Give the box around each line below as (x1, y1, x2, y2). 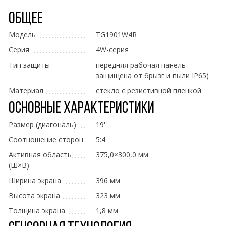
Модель (9, 30, 36, 40)
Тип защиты (9, 60, 50, 70)
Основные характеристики (9, 101, 154, 118)
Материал (9, 86, 43, 96)
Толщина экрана (9, 206, 65, 216)
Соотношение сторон (9, 135, 83, 145)
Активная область (9, 150, 72, 160)
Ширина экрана (9, 176, 61, 186)
